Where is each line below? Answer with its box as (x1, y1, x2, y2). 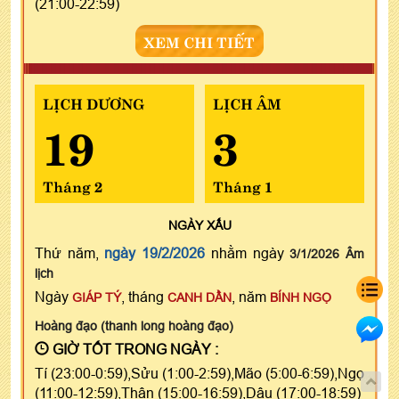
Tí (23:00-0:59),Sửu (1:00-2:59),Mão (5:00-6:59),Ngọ (35, 364, 364, 381)
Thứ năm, (35, 244, 105, 261)
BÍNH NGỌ (270, 289, 331, 305)
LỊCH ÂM (212, 91, 281, 113)
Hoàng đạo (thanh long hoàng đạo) (35, 318, 233, 333)
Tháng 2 (43, 174, 102, 196)
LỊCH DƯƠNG (43, 91, 144, 113)
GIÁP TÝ (72, 289, 121, 305)
